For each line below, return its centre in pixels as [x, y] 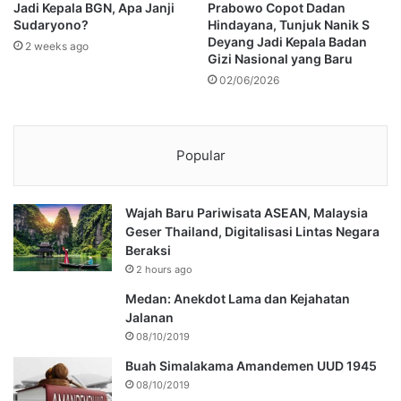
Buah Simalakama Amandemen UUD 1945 [251, 365]
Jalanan [149, 317]
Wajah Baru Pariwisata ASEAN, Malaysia [247, 212]
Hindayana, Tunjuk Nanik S [289, 24]
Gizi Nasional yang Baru [280, 58]
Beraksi [148, 250]
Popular [200, 155]
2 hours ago [164, 269]
